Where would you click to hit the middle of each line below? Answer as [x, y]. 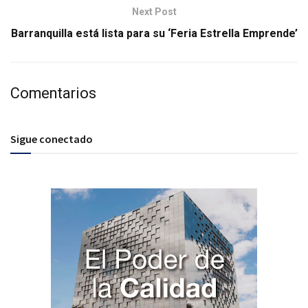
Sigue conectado [52, 139]
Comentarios [53, 93]
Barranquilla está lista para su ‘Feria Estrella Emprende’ [154, 34]
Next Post [154, 12]
